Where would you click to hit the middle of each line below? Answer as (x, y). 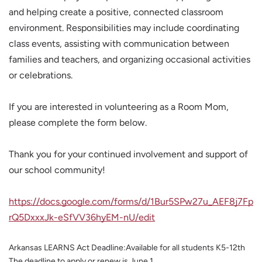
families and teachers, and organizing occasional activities (130, 59)
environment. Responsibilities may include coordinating (124, 27)
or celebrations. (41, 75)
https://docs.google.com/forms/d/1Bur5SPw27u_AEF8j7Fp (131, 201)
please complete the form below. (79, 122)
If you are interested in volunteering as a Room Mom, (119, 106)
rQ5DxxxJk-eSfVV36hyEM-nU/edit (82, 217)
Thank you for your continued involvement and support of (128, 154)
